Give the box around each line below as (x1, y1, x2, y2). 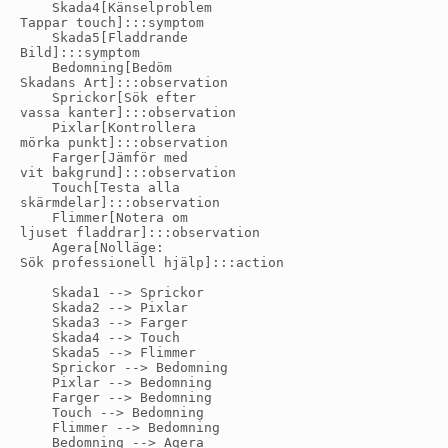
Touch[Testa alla (20, 180, 180, 196)
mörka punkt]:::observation (20, 135, 228, 151)
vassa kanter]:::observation (20, 105, 236, 121)
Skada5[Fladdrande (20, 30, 188, 46)
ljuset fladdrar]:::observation (20, 225, 260, 241)
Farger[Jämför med (20, 150, 188, 166)
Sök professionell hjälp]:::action (20, 255, 284, 271)
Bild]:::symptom (20, 45, 140, 61)
